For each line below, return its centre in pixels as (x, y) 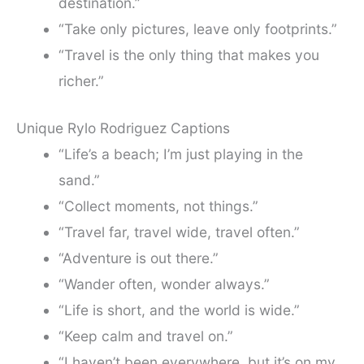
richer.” (81, 80)
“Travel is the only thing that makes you (188, 54)
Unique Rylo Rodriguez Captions (123, 128)
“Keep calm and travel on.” (145, 336)
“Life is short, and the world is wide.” (179, 310)
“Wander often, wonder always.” (164, 284)
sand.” (79, 180)
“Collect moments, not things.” (158, 206)
